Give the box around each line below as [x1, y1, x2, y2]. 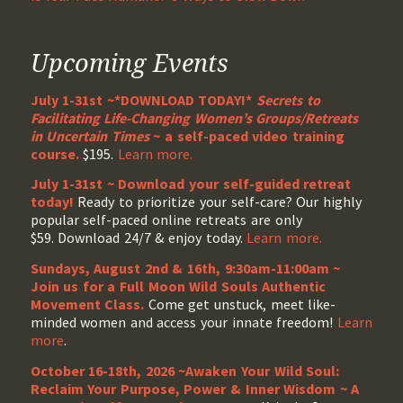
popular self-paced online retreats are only [30, 210, 302, 229]
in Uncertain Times [30, 126, 149, 145]
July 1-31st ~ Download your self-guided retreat [30, 175, 352, 193]
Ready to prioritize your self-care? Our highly [73, 193, 362, 211]
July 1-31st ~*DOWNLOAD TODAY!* [30, 90, 256, 109]
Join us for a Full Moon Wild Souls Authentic [30, 277, 327, 295]
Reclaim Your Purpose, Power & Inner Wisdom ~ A [30, 379, 360, 398]
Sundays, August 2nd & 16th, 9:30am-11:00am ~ [30, 259, 341, 277]
